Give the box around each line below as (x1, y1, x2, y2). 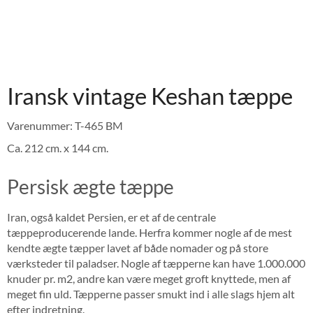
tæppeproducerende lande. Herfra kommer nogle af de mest (7, 226, 292, 240)
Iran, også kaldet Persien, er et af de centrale (7, 210, 216, 224)
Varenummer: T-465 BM (7, 119, 123, 133)
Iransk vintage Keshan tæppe (7, 82, 293, 110)
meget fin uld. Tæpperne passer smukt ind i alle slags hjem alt (7, 287, 295, 301)
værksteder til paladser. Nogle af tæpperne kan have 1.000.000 (7, 256, 305, 270)
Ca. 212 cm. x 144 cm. (7, 141, 108, 155)
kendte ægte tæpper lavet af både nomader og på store (7, 241, 268, 255)
